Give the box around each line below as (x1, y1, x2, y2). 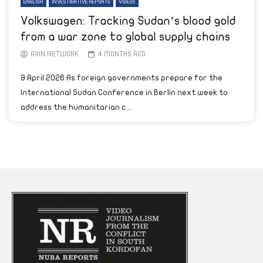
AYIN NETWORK (31, 50, 79, 58)
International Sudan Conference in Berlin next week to (21, 88, 228, 97)
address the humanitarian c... (21, 103, 131, 112)
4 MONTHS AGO (97, 50, 146, 58)
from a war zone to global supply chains (21, 31, 231, 43)
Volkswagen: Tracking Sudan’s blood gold (21, 15, 236, 27)
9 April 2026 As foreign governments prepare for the (21, 73, 222, 82)
